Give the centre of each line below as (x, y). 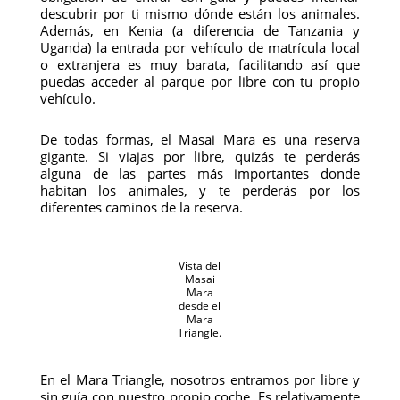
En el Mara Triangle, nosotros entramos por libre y (200, 379)
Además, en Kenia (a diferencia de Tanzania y (200, 30)
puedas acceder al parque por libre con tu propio (200, 81)
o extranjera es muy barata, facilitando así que (200, 64)
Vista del (200, 266)
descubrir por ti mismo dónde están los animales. (200, 13)
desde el (200, 306)
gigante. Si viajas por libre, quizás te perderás (200, 156)
